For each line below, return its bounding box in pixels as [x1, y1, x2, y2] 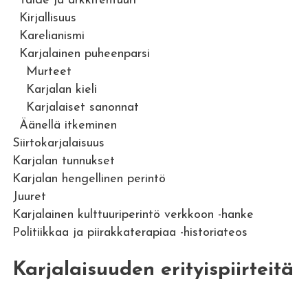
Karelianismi [19, 30, 85, 43]
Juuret [12, 190, 46, 203]
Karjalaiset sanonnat [25, 101, 139, 114]
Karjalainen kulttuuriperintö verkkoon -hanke [12, 208, 254, 221]
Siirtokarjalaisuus [12, 137, 104, 150]
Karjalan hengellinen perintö [12, 173, 166, 186]
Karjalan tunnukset [12, 155, 115, 168]
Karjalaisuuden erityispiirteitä [12, 260, 294, 280]
